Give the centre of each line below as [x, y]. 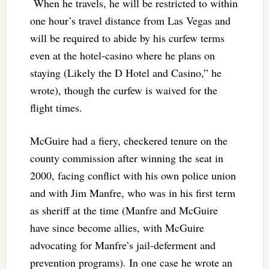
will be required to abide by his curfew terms [127, 38]
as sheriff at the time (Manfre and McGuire [124, 210]
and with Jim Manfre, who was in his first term [132, 193]
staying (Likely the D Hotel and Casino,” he [125, 73]
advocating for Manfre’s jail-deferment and [122, 245]
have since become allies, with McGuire [117, 228]
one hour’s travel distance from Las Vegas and [130, 21]
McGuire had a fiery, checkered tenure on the [128, 141]
